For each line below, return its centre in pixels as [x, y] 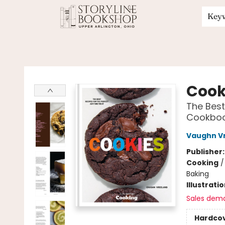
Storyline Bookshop [40, 66]
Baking [197, 174]
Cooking [202, 163]
